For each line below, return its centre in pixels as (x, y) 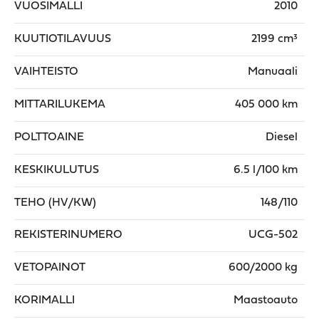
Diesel (282, 137)
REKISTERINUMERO (68, 235)
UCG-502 (273, 235)
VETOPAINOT (50, 267)
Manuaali (273, 72)
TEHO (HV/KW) (55, 203)
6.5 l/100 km (266, 170)
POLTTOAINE (49, 137)
